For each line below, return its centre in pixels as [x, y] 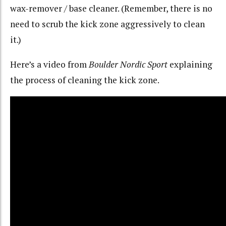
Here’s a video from [49, 64]
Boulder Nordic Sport [128, 64]
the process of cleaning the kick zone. [85, 80]
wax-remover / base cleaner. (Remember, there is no [111, 9]
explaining [190, 64]
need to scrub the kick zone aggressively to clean [107, 24]
